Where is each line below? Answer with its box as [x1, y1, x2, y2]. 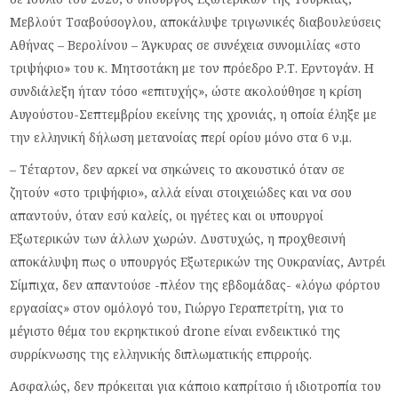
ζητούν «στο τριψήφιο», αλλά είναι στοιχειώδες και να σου [10, 183, 353, 201]
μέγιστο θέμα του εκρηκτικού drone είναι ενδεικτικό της [10, 322, 341, 339]
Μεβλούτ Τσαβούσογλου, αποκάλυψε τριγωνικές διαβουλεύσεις [10, 12, 382, 30]
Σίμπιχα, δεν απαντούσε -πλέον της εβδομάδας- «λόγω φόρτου [10, 275, 381, 293]
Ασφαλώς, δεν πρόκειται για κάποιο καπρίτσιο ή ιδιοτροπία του [10, 377, 382, 394]
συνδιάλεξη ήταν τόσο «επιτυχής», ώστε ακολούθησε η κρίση [10, 82, 362, 99]
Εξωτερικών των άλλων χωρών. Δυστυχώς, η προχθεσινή [10, 229, 346, 247]
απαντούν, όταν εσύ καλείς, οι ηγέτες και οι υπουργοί [10, 206, 324, 224]
